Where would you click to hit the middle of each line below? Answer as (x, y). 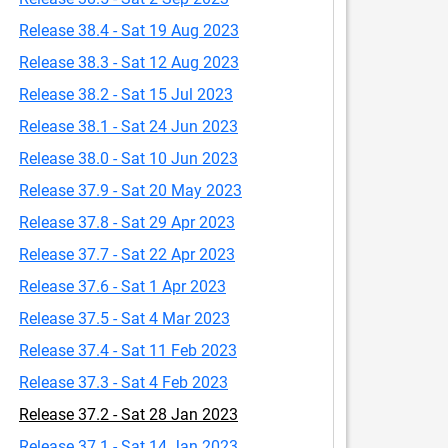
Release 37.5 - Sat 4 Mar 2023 (124, 318)
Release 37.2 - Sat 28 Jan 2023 (128, 414)
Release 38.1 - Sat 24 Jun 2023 (128, 126)
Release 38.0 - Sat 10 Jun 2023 (128, 158)
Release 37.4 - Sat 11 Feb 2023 (128, 350)
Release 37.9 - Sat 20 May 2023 (130, 190)
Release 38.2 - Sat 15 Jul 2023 (126, 94)
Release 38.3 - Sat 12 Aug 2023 (129, 62)
